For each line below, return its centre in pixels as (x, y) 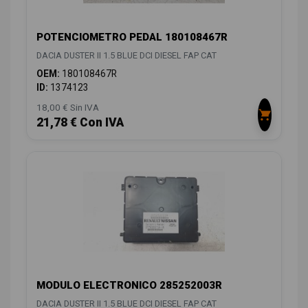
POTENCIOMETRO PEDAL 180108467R (132, 37)
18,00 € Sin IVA (68, 108)
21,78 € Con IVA (80, 123)
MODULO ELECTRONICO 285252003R (129, 285)
